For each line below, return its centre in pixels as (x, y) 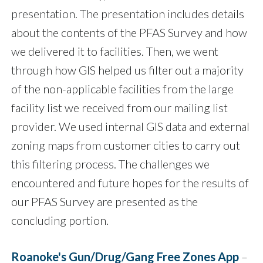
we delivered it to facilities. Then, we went (115, 51)
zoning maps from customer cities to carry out (126, 145)
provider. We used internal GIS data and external (130, 127)
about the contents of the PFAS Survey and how (129, 33)
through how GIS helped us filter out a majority (127, 70)
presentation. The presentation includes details (128, 14)
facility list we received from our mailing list (119, 108)
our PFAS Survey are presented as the (104, 202)
